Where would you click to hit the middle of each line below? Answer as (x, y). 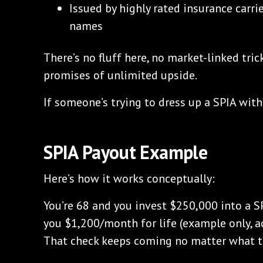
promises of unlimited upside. (121, 75)
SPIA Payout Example (126, 152)
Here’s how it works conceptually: (129, 178)
